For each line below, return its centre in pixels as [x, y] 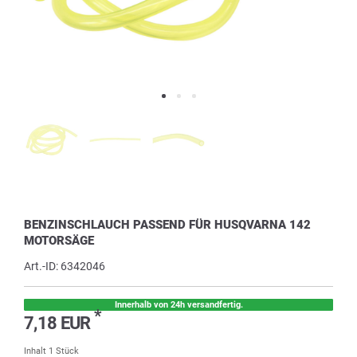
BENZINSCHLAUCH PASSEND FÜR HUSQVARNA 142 [167, 224]
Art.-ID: [42, 267]
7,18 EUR [59, 323]
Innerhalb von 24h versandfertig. [178, 304]
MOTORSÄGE [59, 240]
